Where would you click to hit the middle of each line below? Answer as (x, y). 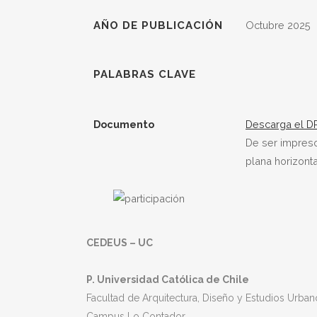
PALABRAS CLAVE (145, 74)
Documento (124, 124)
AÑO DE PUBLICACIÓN (158, 25)
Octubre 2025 (278, 25)
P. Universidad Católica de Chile (168, 279)
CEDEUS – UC (120, 243)
